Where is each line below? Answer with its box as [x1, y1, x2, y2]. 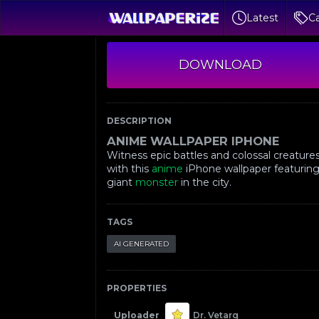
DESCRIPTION [107, 115, 172, 126]
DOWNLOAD [178, 57, 262, 73]
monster [135, 176, 179, 189]
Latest [246, 11, 279, 24]
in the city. [178, 176, 232, 189]
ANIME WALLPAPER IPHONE [107, 134, 280, 148]
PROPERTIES [107, 283, 167, 293]
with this [107, 162, 152, 175]
